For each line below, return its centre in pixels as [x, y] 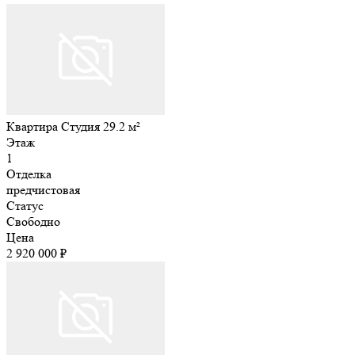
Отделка [29, 174]
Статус [25, 205]
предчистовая [43, 189]
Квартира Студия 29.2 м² [73, 126]
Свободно [33, 221]
